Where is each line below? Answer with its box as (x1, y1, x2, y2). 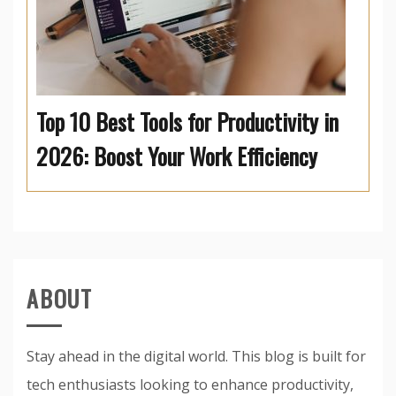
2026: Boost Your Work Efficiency (36, 139, 317, 174)
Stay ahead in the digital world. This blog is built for (27, 346, 366, 367)
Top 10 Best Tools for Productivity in (36, 104, 339, 140)
